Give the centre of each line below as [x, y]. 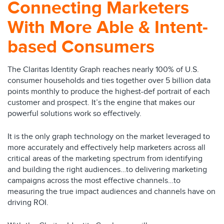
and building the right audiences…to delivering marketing [107, 170]
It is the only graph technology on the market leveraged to [109, 137]
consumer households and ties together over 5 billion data [109, 81]
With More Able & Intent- [108, 27]
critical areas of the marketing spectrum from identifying [105, 159]
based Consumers [81, 47]
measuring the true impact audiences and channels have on [111, 192]
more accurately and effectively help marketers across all [106, 148]
